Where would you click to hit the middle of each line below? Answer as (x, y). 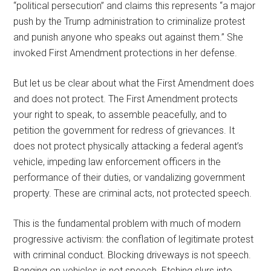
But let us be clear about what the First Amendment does (134, 83)
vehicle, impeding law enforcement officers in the (117, 162)
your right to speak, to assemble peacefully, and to (120, 114)
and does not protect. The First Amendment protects (126, 99)
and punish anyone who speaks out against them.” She (129, 37)
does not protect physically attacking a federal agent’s (129, 146)
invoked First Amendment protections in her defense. (126, 53)
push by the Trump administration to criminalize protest (129, 21)
